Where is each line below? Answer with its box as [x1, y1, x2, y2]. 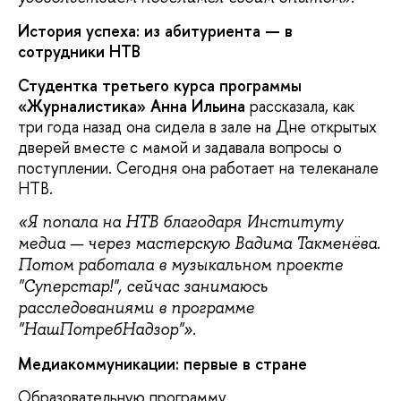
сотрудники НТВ [18, 40, 141, 64]
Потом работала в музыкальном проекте [18, 254, 343, 277]
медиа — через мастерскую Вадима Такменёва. [18, 233, 380, 255]
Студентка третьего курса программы [18, 73, 302, 97]
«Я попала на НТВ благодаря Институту [18, 211, 343, 234]
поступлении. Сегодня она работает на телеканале [18, 156, 379, 179]
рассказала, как [245, 94, 354, 117]
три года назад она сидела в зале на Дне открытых [18, 115, 377, 138]
